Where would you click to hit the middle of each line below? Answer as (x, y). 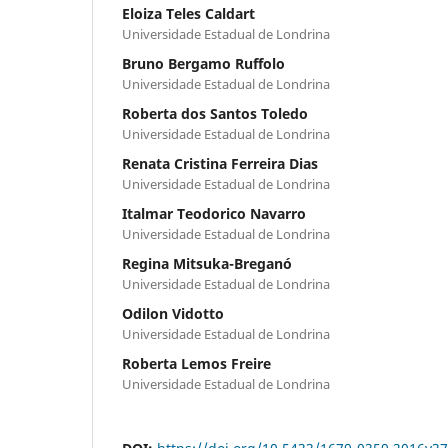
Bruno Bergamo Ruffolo (203, 63)
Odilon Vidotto (173, 313)
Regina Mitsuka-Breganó (207, 263)
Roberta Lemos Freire (196, 363)
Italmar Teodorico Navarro (214, 213)
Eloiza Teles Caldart (188, 13)
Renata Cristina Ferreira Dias (220, 163)
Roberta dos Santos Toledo (215, 113)
